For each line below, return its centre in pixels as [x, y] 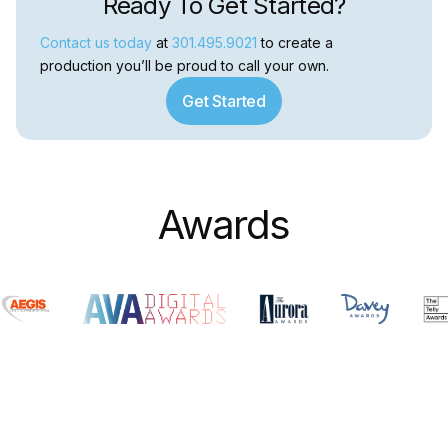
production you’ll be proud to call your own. [184, 66]
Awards [224, 225]
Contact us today [96, 43]
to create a [295, 43]
